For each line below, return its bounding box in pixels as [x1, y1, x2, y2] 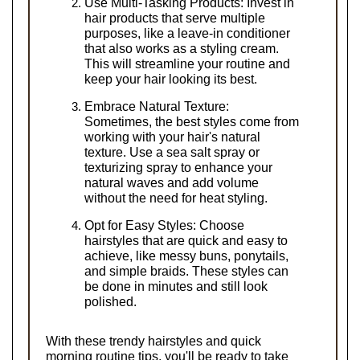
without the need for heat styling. [84, 190, 268, 205]
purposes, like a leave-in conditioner [84, 26, 290, 40]
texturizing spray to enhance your [84, 160, 272, 174]
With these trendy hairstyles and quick [46, 333, 261, 348]
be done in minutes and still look [84, 279, 268, 293]
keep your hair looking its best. [84, 72, 257, 86]
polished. [84, 294, 137, 309]
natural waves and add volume [84, 175, 259, 190]
